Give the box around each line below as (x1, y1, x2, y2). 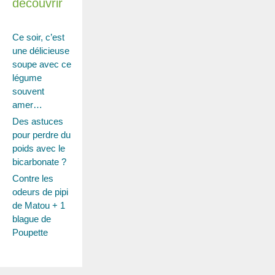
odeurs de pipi (12, 187, 68, 198)
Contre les (12, 173, 53, 184)
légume (12, 72, 42, 83)
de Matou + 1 (12, 200, 65, 211)
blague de (12, 214, 51, 225)
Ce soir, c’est (12, 32, 64, 43)
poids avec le (12, 143, 65, 154)
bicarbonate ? (12, 157, 66, 168)
